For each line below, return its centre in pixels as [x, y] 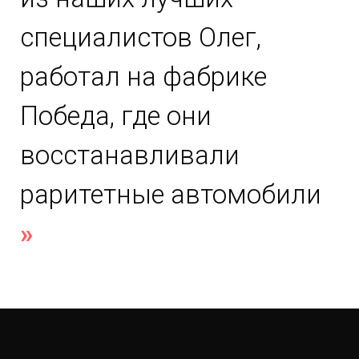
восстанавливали [130, 155]
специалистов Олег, [141, 38]
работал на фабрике [143, 77]
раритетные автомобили [171, 195]
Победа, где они [116, 116]
